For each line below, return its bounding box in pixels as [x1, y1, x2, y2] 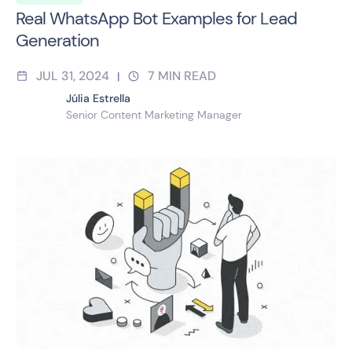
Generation [16, 28, 99, 52]
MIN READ [158, 67, 216, 84]
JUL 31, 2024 [36, 67, 109, 84]
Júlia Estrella [66, 90, 130, 105]
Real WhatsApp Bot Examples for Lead [16, 6, 297, 30]
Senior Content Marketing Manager [66, 107, 242, 122]
